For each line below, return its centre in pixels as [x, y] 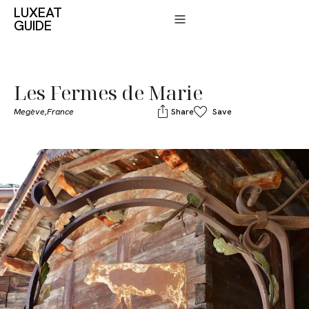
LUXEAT [38, 12]
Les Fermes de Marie [108, 92]
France [60, 111]
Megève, [30, 111]
